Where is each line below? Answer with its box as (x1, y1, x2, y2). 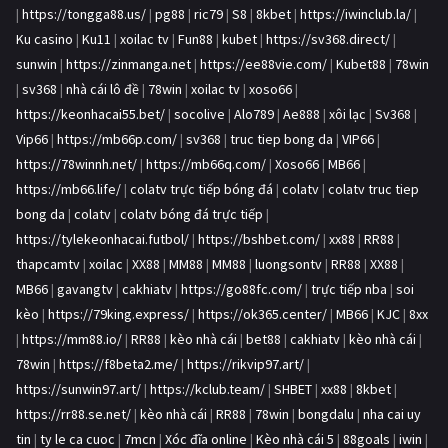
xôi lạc (329, 105, 366, 124)
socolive (174, 105, 225, 124)
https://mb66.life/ (16, 180, 121, 199)
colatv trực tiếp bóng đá (130, 180, 273, 199)
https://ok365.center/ (198, 305, 327, 324)
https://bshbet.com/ (198, 230, 320, 249)
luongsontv (255, 255, 322, 274)
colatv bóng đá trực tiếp (120, 205, 263, 224)
